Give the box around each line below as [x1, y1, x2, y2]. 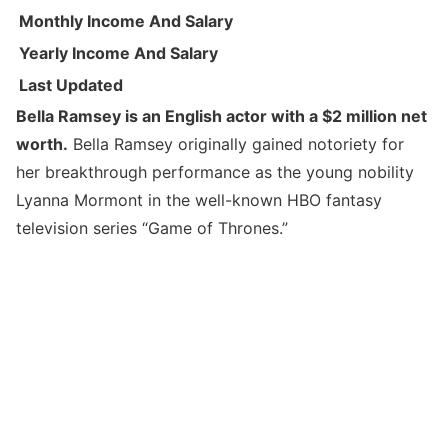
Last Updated [19, 74, 123, 95]
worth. [16, 133, 68, 154]
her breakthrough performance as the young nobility [16, 161, 414, 182]
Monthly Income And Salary [19, 10, 233, 31]
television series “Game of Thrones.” [16, 217, 288, 238]
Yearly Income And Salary [19, 42, 218, 63]
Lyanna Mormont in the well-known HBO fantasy [16, 189, 382, 210]
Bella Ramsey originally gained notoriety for [68, 133, 404, 154]
